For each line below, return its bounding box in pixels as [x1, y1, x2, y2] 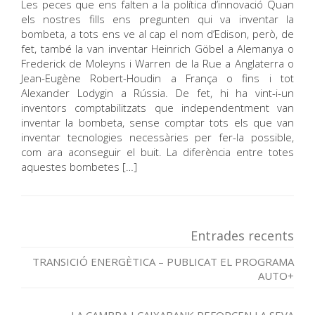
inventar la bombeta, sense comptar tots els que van [21, 115, 294, 129]
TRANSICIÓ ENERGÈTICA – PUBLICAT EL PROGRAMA [32, 255, 294, 269]
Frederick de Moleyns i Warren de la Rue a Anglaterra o [21, 56, 294, 70]
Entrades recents [191, 227, 294, 244]
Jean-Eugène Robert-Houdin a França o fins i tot [21, 71, 294, 85]
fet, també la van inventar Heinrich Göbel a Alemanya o [21, 41, 294, 56]
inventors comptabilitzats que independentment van [21, 101, 294, 115]
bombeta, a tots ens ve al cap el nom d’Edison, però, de [21, 27, 294, 41]
